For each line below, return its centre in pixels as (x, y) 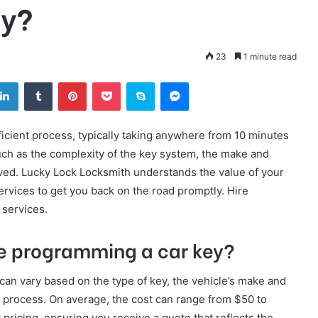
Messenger (213, 81)
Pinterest (106, 81)
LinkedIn (36, 81)
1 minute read (269, 57)
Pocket (135, 81)
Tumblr (67, 81)
